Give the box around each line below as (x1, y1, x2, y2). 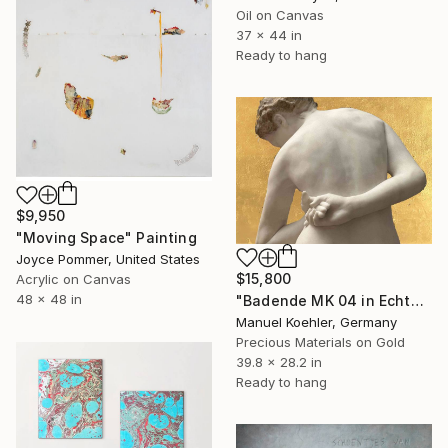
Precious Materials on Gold (236, 333, 405, 350)
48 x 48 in (16, 291, 82, 308)
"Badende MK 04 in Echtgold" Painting (410, 291, 424, 309)
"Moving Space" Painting (16, 229, 197, 247)
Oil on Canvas (236, 7, 324, 24)
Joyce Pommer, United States (16, 251, 200, 268)
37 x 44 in (236, 27, 302, 44)
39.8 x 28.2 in (236, 353, 322, 370)
